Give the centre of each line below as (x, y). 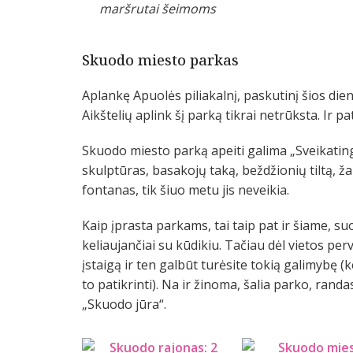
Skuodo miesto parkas (160, 60)
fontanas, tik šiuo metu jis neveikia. (186, 190)
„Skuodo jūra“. (124, 305)
